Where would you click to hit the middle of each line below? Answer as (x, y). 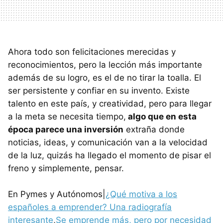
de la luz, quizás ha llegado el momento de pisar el (110, 156)
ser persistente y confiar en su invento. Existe (99, 91)
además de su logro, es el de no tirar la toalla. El (105, 78)
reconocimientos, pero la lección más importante (105, 65)
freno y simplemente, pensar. (66, 168)
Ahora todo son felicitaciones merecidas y (92, 52)
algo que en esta (161, 117)
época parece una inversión (66, 130)
